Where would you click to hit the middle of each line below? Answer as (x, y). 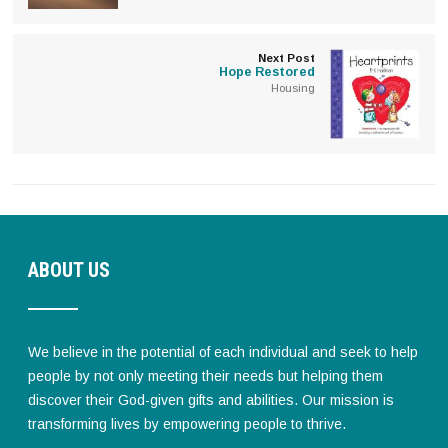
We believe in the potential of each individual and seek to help (223, 351)
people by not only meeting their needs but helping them (206, 375)
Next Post (286, 57)
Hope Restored (266, 71)
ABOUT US (69, 269)
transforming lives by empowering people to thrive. (187, 423)
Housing (292, 87)
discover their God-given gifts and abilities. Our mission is (211, 399)
